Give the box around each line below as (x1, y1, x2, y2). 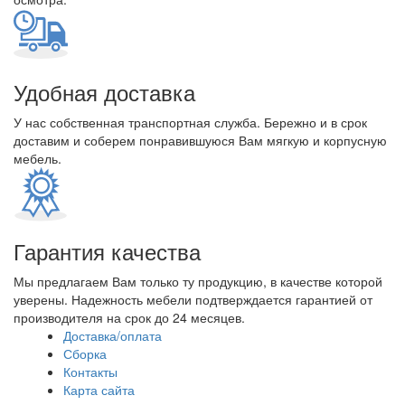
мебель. (14, 149, 61, 167)
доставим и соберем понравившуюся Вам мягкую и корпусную (14, 131, 387, 149)
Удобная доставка (14, 76, 195, 108)
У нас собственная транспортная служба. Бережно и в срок (14, 113, 367, 131)
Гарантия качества (14, 235, 201, 267)
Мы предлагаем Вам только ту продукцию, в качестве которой (14, 272, 382, 290)
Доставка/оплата (63, 326, 162, 344)
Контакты (63, 363, 118, 381)
